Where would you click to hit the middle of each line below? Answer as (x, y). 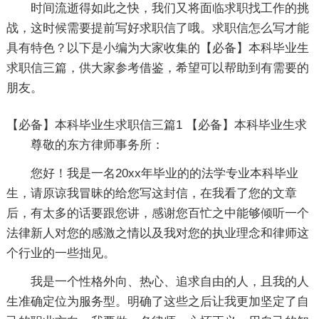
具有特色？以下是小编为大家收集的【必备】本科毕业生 (157, 48)
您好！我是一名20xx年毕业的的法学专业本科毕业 (164, 173)
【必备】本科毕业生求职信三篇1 (96, 125)
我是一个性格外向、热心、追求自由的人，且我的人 (169, 282)
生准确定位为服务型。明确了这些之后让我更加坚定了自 (157, 302)
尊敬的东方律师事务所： (97, 145)
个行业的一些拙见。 (61, 253)
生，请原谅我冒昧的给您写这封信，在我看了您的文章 (151, 193)
